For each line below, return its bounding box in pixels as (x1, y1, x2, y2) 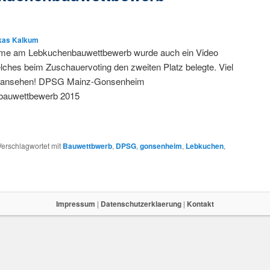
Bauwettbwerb (63, 140, 112, 152)
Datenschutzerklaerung (101, 198, 181, 210)
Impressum (56, 198, 95, 210)
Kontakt (187, 198, 214, 210)
